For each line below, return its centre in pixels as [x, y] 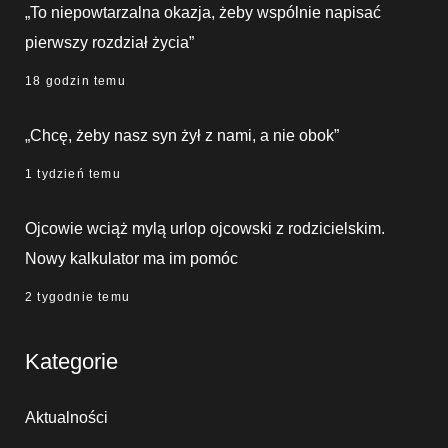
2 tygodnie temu [77, 296]
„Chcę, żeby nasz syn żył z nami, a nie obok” [182, 135]
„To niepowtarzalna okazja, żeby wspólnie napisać [203, 12]
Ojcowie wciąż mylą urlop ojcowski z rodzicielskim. [205, 228]
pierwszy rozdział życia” [109, 42]
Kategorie [71, 361]
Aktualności [66, 417]
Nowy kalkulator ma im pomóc [131, 258]
